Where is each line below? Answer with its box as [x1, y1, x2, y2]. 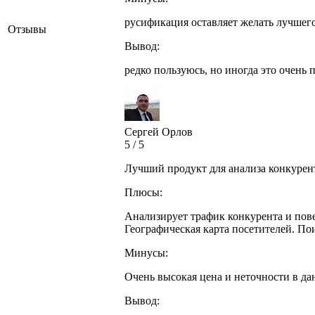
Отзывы [8, 23, 46, 36]
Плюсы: [124, 186, 162, 199]
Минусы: [124, 247, 168, 259]
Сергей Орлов [124, 126, 193, 139]
